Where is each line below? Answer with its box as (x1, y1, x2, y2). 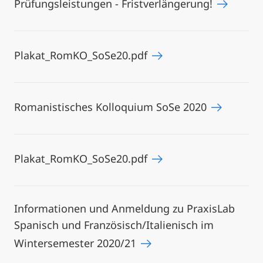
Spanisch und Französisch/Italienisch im (14, 218, 214, 232)
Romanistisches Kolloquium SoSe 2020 (14, 100, 210, 114)
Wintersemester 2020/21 (14, 236, 139, 250)
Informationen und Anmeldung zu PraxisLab (14, 201, 235, 215)
